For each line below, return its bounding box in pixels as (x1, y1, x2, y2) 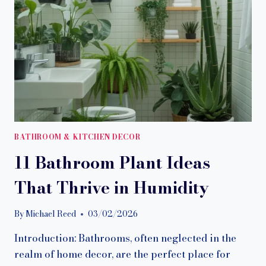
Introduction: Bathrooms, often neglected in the (14, 230, 236, 246)
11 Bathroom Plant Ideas (14, 149, 210, 175)
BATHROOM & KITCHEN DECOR (14, 131, 141, 142)
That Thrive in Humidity (14, 174, 209, 200)
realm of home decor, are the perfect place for (14, 246, 230, 262)
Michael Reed (26, 208, 77, 220)
